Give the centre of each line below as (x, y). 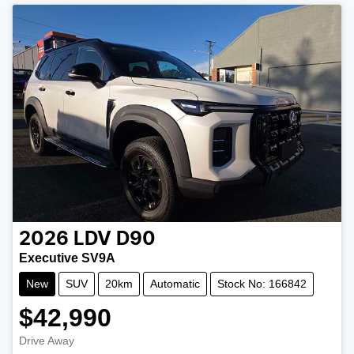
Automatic (175, 283)
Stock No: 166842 (262, 283)
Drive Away (47, 340)
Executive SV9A (67, 258)
